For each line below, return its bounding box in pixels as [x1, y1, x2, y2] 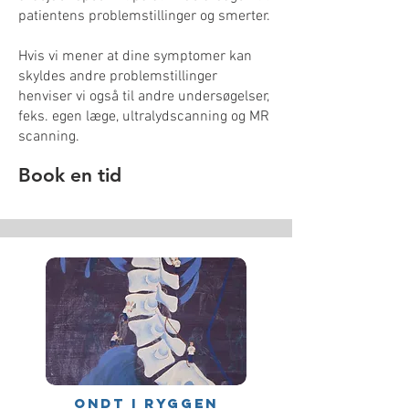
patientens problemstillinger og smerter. [18, 7, 270, 26]
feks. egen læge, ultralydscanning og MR [18, 108, 269, 126]
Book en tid [18, 163, 121, 186]
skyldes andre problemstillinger [18, 68, 217, 86]
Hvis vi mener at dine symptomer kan [18, 47, 252, 66]
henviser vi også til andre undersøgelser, [18, 88, 269, 106]
